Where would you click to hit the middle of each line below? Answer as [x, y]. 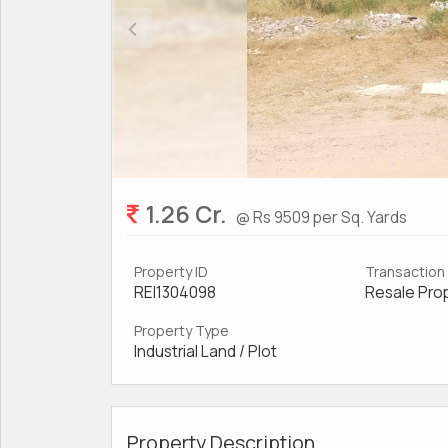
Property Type [181, 330]
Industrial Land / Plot [205, 351]
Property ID [171, 271]
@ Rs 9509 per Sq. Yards [321, 217]
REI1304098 [175, 292]
